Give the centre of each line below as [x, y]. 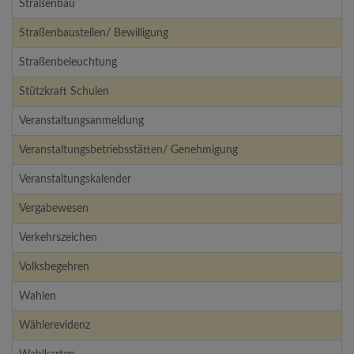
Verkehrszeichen [58, 238]
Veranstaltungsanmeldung [81, 121]
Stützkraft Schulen [64, 92]
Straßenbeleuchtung [68, 63]
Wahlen [38, 297]
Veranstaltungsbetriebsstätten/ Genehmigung [128, 151]
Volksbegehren [54, 267]
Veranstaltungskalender [75, 180]
